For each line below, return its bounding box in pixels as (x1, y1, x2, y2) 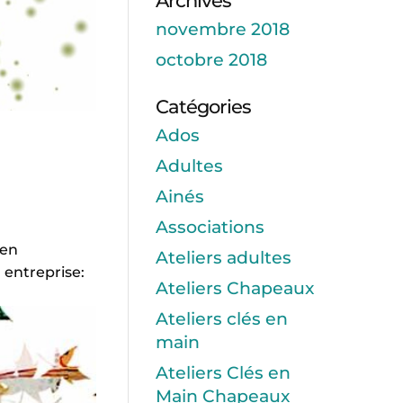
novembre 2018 (155, 19, 290, 40)
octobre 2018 (155, 49, 267, 71)
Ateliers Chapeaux (155, 278, 314, 300)
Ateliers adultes (155, 247, 291, 269)
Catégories (155, 95, 251, 119)
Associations (155, 217, 264, 238)
